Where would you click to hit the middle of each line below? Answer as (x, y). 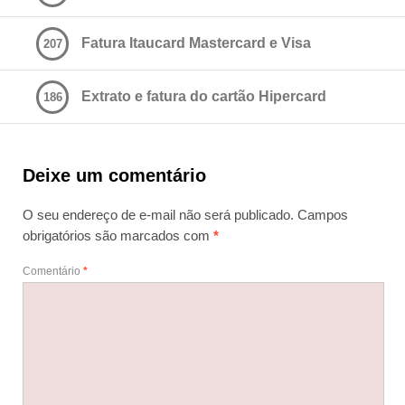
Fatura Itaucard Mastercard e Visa (196, 43)
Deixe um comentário (114, 175)
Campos (323, 215)
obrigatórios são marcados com (118, 235)
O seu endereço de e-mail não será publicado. (158, 215)
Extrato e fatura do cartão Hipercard (204, 96)
